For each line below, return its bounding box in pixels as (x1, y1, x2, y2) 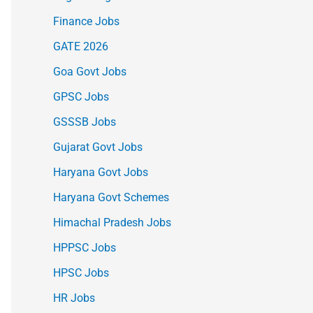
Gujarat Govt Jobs (53, 140, 143, 154)
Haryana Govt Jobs (53, 166, 148, 180)
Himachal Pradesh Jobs (53, 216, 171, 230)
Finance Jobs (53, 15, 119, 29)
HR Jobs (53, 291, 95, 305)
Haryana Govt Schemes (53, 191, 169, 205)
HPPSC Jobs (53, 241, 116, 255)
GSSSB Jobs (53, 115, 116, 129)
